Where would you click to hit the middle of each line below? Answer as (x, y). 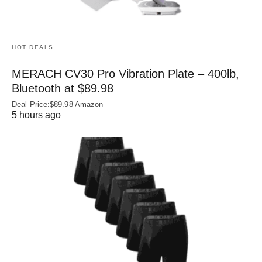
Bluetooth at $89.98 (63, 88)
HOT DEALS (33, 47)
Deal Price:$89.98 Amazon (58, 104)
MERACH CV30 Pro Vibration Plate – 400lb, (125, 73)
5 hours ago (36, 115)
